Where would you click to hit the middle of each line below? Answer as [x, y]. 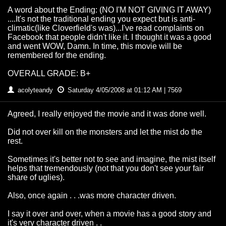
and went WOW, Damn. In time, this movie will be [95, 46]
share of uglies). [36, 178]
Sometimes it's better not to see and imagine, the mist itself [111, 159]
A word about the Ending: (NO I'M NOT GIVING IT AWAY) [109, 10]
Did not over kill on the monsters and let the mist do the [105, 132]
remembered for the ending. [57, 55]
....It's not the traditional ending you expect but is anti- [101, 19]
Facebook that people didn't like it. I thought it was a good [109, 37]
